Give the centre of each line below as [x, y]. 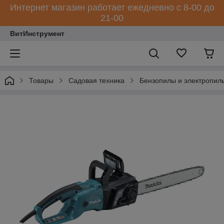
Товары [41, 80]
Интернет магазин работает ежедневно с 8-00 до [112, 7]
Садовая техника [96, 80]
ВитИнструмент [37, 33]
